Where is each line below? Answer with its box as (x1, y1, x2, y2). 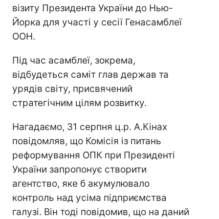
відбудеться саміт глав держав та (12, 69, 169, 80)
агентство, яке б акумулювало (12, 178, 150, 189)
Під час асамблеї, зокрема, (12, 55, 135, 66)
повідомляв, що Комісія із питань (12, 135, 161, 147)
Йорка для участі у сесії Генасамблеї (12, 17, 182, 28)
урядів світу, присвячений (12, 83, 132, 94)
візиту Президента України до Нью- (12, 2, 173, 14)
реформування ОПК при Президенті (12, 150, 175, 161)
